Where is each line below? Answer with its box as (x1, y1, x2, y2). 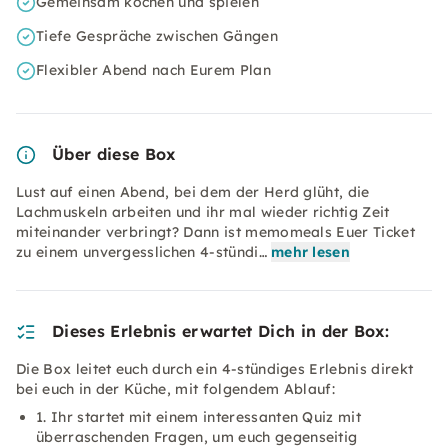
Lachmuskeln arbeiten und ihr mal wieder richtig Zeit (16, 203, 390, 221)
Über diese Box (52, 144, 176, 164)
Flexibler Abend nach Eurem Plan (36, 61, 271, 79)
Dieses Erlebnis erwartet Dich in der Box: (52, 321, 390, 341)
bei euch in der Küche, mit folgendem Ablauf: (16, 380, 336, 398)
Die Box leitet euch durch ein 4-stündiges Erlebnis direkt (16, 360, 414, 378)
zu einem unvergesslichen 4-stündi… (16, 243, 267, 261)
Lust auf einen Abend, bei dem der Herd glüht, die (16, 183, 370, 201)
